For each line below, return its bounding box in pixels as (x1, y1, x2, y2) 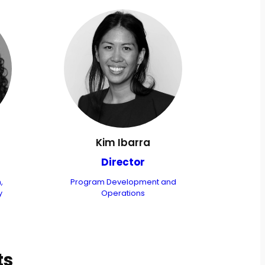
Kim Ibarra (96, 135, 150, 150)
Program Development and (70, 177, 176, 188)
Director (101, 155, 145, 170)
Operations (101, 188, 145, 199)
